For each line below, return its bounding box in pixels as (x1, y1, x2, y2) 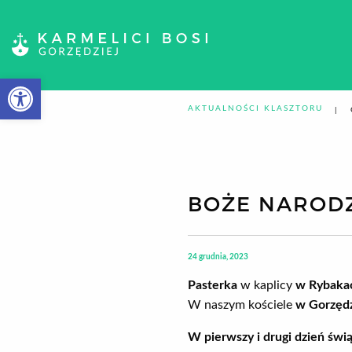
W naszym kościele (188, 299, 295, 312)
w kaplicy (237, 279, 295, 292)
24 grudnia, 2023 (188, 253, 248, 262)
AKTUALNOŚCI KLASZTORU (188, 104, 323, 113)
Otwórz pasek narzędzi (7, 73, 99, 98)
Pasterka (188, 279, 237, 292)
